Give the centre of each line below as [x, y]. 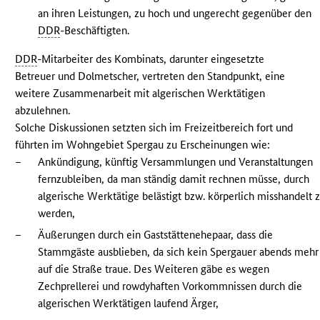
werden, [57, 214]
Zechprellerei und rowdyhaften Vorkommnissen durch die [170, 286]
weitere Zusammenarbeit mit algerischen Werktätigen [140, 94]
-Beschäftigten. [95, 31]
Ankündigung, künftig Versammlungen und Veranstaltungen [176, 162]
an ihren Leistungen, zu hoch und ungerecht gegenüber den [175, 14]
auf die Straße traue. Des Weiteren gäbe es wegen [154, 269]
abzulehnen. [43, 111]
